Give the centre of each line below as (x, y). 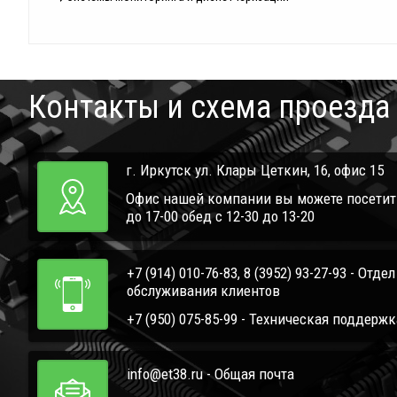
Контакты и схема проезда (209, 108)
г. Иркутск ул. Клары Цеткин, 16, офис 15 (255, 171)
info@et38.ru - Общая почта (210, 374)
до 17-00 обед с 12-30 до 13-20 (220, 217)
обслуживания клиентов (203, 291)
